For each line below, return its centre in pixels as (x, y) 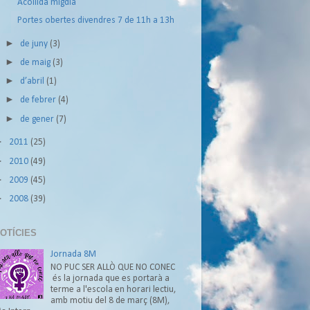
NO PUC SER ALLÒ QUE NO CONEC (113, 267)
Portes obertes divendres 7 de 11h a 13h (95, 21)
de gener (38, 119)
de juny (35, 44)
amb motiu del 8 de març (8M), (110, 300)
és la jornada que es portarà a (110, 278)
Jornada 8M (74, 255)
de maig (37, 63)
